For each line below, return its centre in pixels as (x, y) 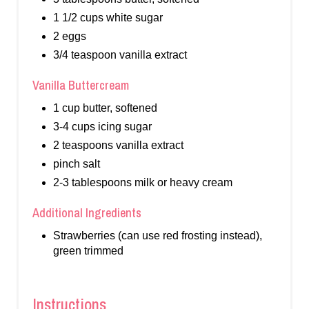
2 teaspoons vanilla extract (118, 146)
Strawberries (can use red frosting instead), (158, 236)
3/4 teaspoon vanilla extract (120, 55)
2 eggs (70, 37)
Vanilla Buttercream (81, 86)
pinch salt (77, 164)
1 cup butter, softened (105, 108)
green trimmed (88, 251)
